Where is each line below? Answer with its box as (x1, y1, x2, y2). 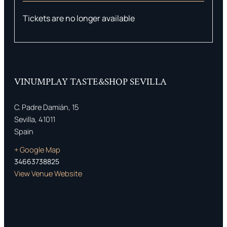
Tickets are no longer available (23, 13, 135, 24)
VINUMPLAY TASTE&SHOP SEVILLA (14, 75, 167, 88)
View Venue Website (14, 168, 82, 178)
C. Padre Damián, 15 (14, 101, 79, 112)
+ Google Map (14, 144, 60, 155)
